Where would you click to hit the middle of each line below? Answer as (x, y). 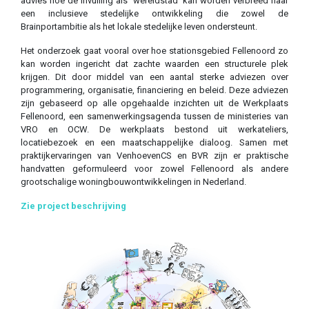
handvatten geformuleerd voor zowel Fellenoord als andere (154, 169)
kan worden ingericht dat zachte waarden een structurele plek (154, 64)
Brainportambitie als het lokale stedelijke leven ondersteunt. (139, 27)
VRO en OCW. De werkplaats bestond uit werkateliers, (154, 130)
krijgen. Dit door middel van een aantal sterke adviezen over (154, 77)
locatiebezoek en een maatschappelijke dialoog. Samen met (154, 143)
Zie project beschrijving (73, 206)
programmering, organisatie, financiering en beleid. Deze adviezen (154, 90)
